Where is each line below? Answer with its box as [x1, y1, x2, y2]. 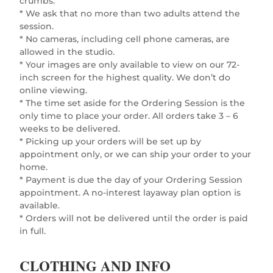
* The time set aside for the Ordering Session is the [19, 97, 246, 108]
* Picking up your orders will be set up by [19, 135, 202, 147]
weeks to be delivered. [19, 122, 121, 134]
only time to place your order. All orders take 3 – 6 [19, 110, 239, 121]
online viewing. [19, 84, 88, 96]
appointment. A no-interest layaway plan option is [19, 186, 241, 198]
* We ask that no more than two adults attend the [19, 7, 241, 19]
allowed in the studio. [19, 46, 115, 57]
